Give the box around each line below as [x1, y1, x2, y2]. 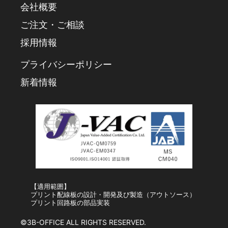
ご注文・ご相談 [20, 18, 84, 30]
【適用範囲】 [31, 182, 70, 191]
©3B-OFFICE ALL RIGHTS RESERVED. [20, 218, 146, 227]
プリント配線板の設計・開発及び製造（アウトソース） [31, 190, 196, 199]
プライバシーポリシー [20, 58, 112, 70]
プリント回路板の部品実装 [31, 198, 110, 207]
